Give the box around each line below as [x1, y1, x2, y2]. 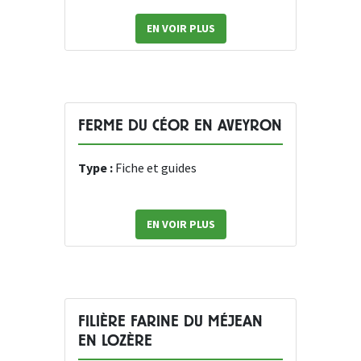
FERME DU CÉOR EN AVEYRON [78, 116, 282, 135]
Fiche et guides [115, 160, 197, 176]
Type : [78, 160, 115, 176]
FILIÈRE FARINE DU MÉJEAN [78, 312, 263, 331]
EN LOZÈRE [78, 331, 152, 351]
